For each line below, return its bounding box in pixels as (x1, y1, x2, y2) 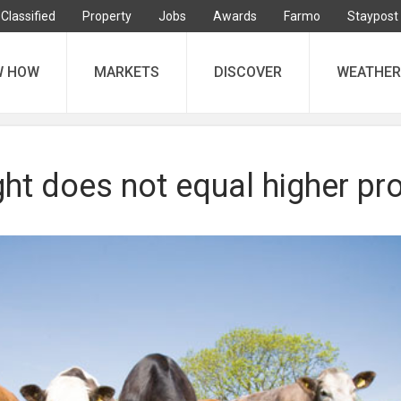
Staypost (347, 9, 398, 23)
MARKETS (94, 64, 159, 81)
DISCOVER (214, 64, 282, 81)
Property (82, 9, 132, 23)
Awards (213, 9, 257, 23)
